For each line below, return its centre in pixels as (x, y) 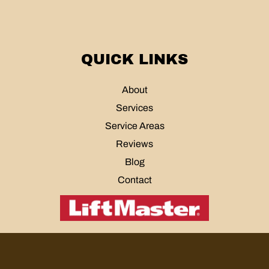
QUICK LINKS (134, 59)
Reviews (134, 144)
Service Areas (134, 125)
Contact (134, 180)
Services (134, 107)
